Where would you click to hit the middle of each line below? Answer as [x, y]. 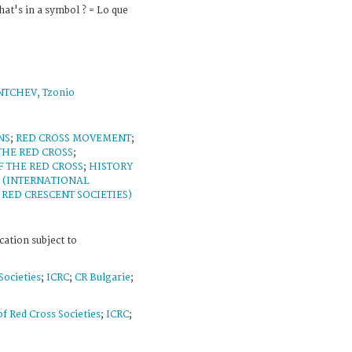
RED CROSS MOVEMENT [73, 138]
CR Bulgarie [103, 277]
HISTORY [111, 167]
